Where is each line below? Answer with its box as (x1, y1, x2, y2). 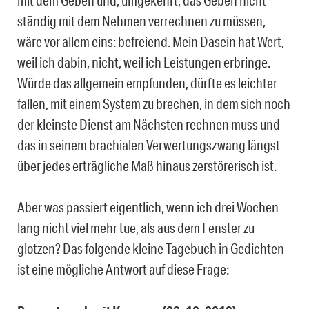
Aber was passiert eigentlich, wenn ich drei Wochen (17, 199, 279, 216)
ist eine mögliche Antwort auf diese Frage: (17, 261, 229, 278)
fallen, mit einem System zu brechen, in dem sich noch (17, 95, 290, 112)
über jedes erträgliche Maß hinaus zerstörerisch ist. (17, 157, 277, 175)
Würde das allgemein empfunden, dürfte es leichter (17, 74, 277, 92)
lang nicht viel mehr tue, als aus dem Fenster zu (17, 219, 255, 237)
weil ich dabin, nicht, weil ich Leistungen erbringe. (17, 54, 270, 71)
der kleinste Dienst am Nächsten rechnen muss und (17, 116, 280, 133)
